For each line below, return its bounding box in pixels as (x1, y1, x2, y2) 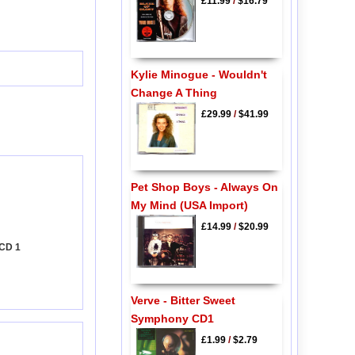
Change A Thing (130, 86, 217, 99)
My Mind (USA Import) (130, 199, 248, 212)
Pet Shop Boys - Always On (130, 181, 278, 194)
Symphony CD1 (130, 311, 214, 325)
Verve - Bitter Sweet (130, 293, 235, 307)
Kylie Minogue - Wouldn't (130, 67, 267, 81)
